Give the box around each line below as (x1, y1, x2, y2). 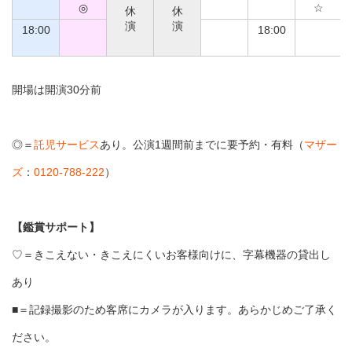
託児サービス (34, 138, 100, 152)
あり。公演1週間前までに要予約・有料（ (100, 138, 304, 152)
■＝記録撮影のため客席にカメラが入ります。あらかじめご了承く (12, 303, 337, 317)
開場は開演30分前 (12, 83, 108, 97)
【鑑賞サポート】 (12, 221, 100, 234)
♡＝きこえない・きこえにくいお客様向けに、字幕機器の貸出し (12, 248, 331, 262)
